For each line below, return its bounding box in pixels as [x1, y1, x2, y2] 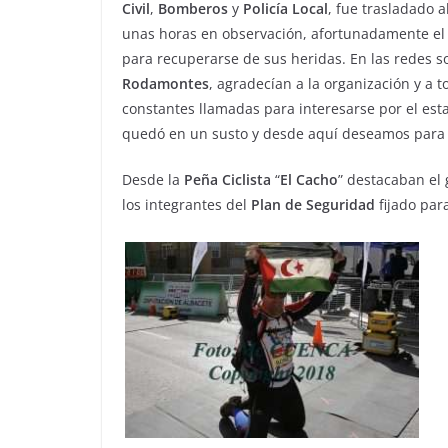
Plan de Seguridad [251, 195, 375, 215]
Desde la [122, 170, 184, 190]
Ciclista [222, 170, 271, 190]
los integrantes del [122, 195, 251, 215]
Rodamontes [122, 74, 209, 94]
